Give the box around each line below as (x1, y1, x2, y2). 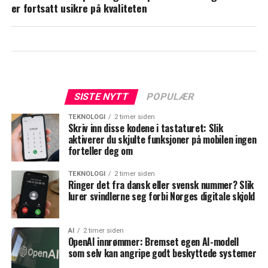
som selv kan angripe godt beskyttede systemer (68, 246, 257, 260)
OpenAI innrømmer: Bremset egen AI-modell (68, 234, 239, 249)
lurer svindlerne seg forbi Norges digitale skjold (68, 189, 255, 203)
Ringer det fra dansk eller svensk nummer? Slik (68, 178, 254, 192)
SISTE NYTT (72, 91, 130, 102)
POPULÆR (145, 91, 196, 102)
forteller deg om (68, 144, 133, 158)
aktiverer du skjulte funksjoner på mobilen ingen (68, 132, 257, 147)
